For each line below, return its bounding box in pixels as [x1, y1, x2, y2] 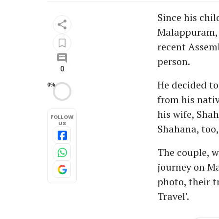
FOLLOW [50, 112, 74, 121]
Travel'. [157, 189, 189, 203]
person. [157, 54, 190, 68]
